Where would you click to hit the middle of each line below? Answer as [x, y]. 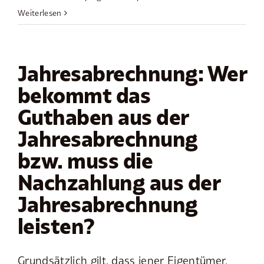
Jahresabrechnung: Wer [132, 74]
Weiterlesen [40, 13]
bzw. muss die [85, 161]
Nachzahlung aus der [119, 183]
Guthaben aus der [103, 118]
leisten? [56, 227]
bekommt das [84, 96]
